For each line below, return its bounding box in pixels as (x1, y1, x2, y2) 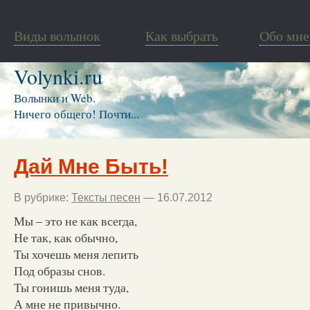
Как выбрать (145, 26, 218, 45)
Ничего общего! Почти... (14, 106, 139, 122)
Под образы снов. (14, 262, 105, 279)
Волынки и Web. (14, 90, 95, 106)
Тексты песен (71, 191, 140, 203)
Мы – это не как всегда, (14, 212, 137, 229)
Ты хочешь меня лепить (14, 245, 138, 262)
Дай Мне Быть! (14, 154, 168, 178)
